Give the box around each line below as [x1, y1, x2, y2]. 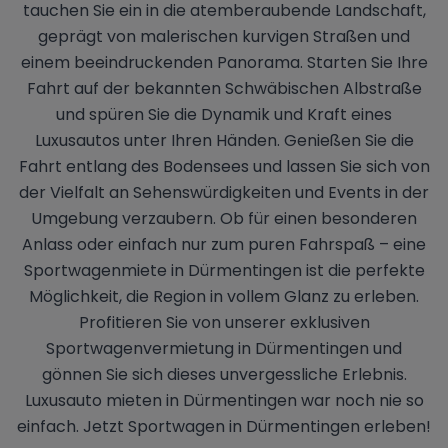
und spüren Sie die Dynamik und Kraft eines [56, 102, 392, 126]
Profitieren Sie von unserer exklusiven [78, 310, 370, 334]
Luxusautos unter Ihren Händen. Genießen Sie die [34, 128, 414, 152]
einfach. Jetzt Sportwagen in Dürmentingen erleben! [17, 414, 431, 438]
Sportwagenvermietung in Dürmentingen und [46, 336, 402, 360]
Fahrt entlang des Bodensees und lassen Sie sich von [18, 154, 430, 178]
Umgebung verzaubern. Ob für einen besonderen [31, 206, 417, 230]
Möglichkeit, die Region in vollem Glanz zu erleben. [29, 284, 419, 308]
